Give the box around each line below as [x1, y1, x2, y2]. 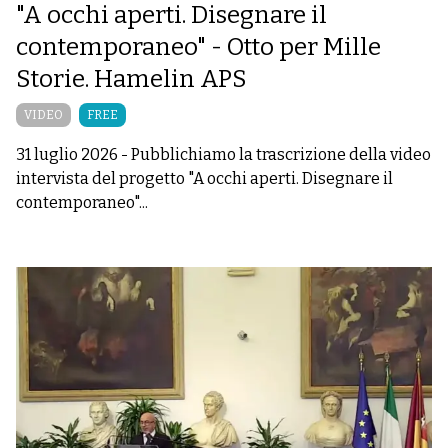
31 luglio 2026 [16, 144, 118, 164]
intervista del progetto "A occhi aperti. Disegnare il [16, 168, 393, 188]
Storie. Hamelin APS [16, 64, 247, 93]
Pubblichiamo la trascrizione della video [131, 144, 431, 164]
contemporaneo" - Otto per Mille [16, 32, 381, 61]
